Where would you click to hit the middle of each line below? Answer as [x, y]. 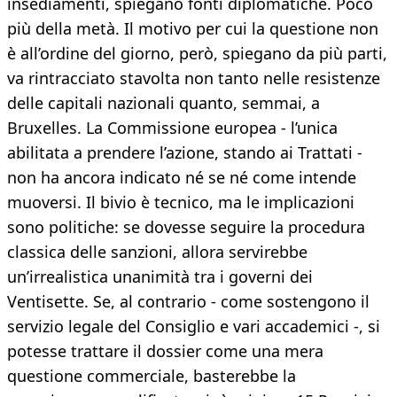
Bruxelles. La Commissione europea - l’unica [172, 128]
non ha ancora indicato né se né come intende [182, 178]
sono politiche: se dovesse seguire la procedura [186, 227]
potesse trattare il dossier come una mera [165, 351]
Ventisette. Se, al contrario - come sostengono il [188, 302]
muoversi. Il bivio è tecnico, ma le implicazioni [181, 202]
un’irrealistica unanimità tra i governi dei [160, 277]
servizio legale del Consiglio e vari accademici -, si [194, 327]
